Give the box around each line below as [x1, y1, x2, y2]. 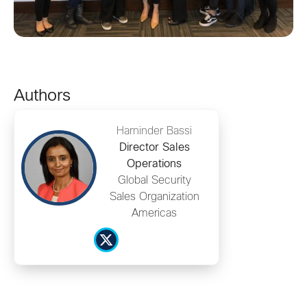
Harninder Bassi [116, 125, 192, 136]
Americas [132, 208, 177, 219]
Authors [14, 88, 71, 104]
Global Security [117, 175, 191, 186]
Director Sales [119, 142, 190, 153]
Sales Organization [109, 191, 199, 202]
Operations [127, 158, 182, 169]
